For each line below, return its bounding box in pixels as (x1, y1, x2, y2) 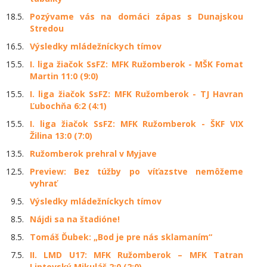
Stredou (30, 23, 64, 35)
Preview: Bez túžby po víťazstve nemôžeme (30, 166, 243, 178)
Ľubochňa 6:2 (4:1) (30, 100, 107, 112)
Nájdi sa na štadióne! (30, 213, 120, 225)
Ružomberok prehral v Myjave (30, 148, 157, 160)
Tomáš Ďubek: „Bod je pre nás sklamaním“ (30, 231, 212, 243)
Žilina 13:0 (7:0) (30, 130, 92, 142)
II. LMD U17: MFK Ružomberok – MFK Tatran (30, 249, 243, 261)
